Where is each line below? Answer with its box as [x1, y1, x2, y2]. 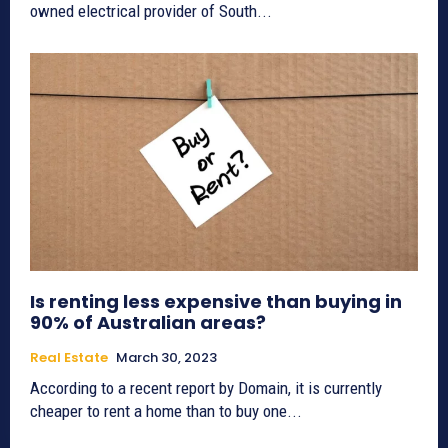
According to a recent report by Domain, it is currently [30, 377, 382, 398]
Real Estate [30, 347, 108, 367]
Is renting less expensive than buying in [30, 288, 402, 314]
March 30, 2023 [116, 347, 217, 367]
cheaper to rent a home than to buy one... [30, 400, 302, 421]
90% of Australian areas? [30, 309, 266, 335]
